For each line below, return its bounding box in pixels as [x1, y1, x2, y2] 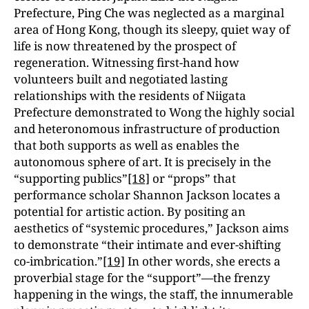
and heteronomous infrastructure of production [14, 121, 280, 137]
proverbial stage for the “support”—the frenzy [14, 270, 270, 286]
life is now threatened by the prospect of [14, 38, 236, 54]
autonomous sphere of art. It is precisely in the [14, 154, 271, 170]
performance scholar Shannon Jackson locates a [14, 187, 281, 203]
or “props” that [150, 170, 236, 186]
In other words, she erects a [125, 253, 281, 269]
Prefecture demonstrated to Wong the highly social [14, 104, 295, 120]
